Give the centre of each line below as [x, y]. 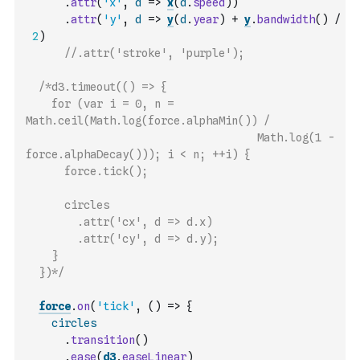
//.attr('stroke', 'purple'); [154, 53]
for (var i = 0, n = [100, 104]
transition [103, 340]
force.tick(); [87, 171]
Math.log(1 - [180, 137]
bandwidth [286, 19]
